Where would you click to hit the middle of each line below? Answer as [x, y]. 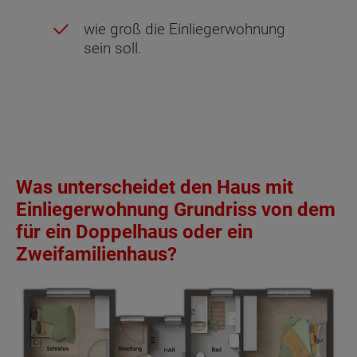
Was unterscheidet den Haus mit [155, 188]
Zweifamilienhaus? [96, 255]
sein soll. [113, 49]
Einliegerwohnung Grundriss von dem [176, 210]
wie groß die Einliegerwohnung [184, 29]
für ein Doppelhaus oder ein [134, 232]
